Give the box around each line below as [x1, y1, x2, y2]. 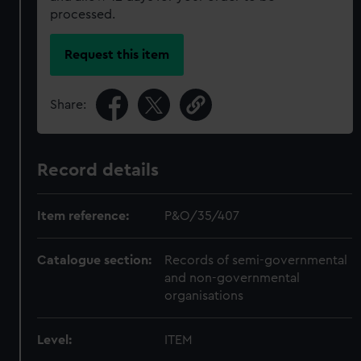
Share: [50, 98, 87, 111]
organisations [164, 288, 244, 302]
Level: [37, 333, 73, 346]
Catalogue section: [37, 253, 152, 267]
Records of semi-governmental [164, 253, 348, 267]
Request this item [64, 48, 170, 61]
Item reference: [37, 209, 130, 222]
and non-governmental [164, 271, 301, 284]
